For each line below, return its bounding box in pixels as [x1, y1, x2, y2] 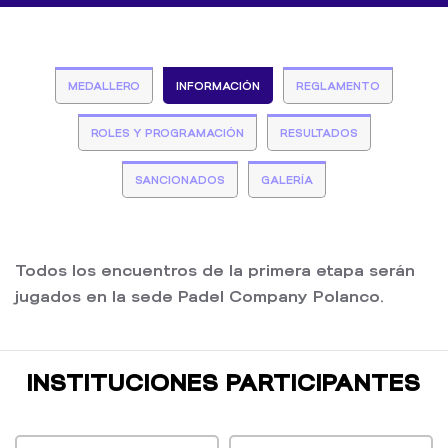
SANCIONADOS [135, 174, 225, 187]
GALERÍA [261, 174, 313, 187]
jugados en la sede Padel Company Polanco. [15, 287, 384, 306]
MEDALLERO [68, 80, 140, 93]
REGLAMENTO [296, 80, 380, 93]
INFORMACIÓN [176, 80, 260, 93]
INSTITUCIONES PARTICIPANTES [27, 368, 421, 397]
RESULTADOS [279, 127, 358, 140]
